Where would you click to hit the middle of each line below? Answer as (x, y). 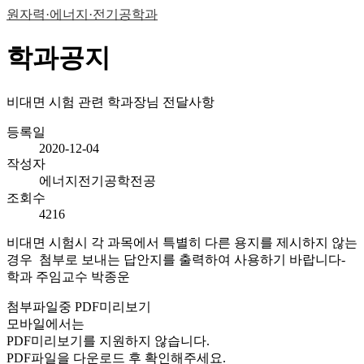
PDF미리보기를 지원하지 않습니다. (108, 340)
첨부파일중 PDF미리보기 (79, 306)
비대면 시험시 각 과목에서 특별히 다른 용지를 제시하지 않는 (182, 242)
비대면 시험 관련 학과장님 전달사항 (110, 102)
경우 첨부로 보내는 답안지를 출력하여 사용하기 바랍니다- (176, 259)
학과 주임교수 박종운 (68, 276)
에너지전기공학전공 (97, 180)
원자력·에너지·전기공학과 (82, 14)
